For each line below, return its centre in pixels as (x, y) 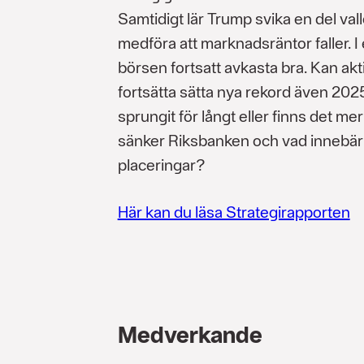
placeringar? (161, 165)
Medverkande (190, 334)
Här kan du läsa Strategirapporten (234, 212)
